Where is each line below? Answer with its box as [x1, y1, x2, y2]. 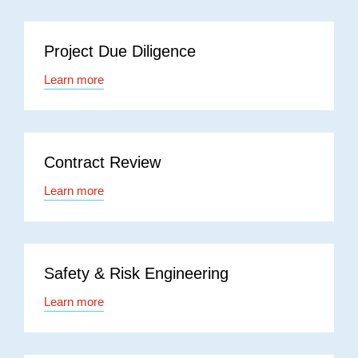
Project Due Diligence [44, 42, 196, 60]
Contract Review [44, 153, 161, 171]
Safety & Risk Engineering [44, 264, 229, 282]
